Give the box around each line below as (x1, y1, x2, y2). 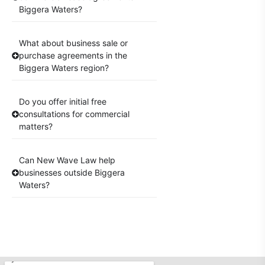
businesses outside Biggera (19, 167, 125, 178)
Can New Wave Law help (19, 155, 115, 166)
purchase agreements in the (19, 50, 127, 61)
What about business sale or (19, 38, 128, 49)
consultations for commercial (19, 109, 130, 119)
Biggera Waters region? (19, 63, 109, 73)
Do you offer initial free (19, 96, 106, 107)
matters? (19, 121, 53, 132)
